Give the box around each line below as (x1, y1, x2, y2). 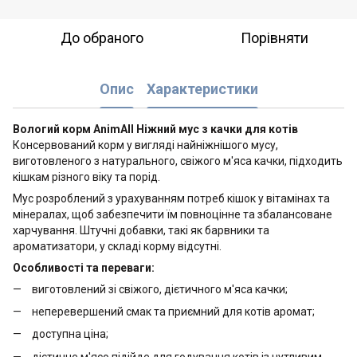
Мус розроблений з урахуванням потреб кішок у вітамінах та (13, 191, 330, 205)
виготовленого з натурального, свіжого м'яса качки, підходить (13, 154, 343, 167)
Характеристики (146, 80, 258, 98)
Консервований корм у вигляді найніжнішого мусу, (13, 138, 278, 151)
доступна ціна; (32, 328, 108, 341)
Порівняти (240, 29, 308, 46)
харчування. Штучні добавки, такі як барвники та (13, 223, 269, 237)
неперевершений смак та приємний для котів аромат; (32, 304, 315, 318)
